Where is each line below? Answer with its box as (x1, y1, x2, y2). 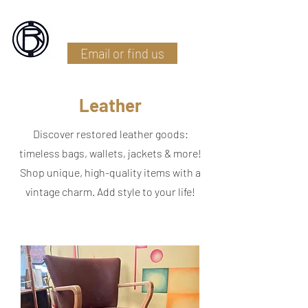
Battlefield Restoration (59, 18, 209, 36)
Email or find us (80, 45, 164, 61)
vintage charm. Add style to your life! (25, 185, 195, 198)
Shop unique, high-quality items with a (20, 166, 201, 179)
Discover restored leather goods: (32, 127, 188, 140)
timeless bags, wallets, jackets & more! (19, 146, 201, 159)
